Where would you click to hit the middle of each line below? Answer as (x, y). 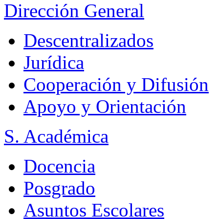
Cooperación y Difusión (116, 85)
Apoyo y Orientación (105, 107)
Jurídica (54, 63)
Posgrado (59, 188)
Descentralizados (88, 41)
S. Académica (56, 136)
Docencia (59, 166)
